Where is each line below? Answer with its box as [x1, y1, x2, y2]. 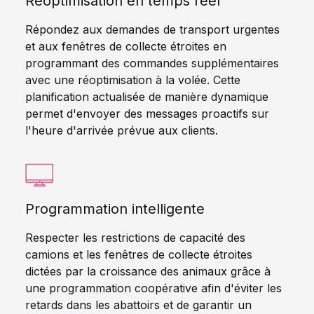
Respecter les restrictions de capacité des [25, 231, 245, 245]
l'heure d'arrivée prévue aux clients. [25, 123, 218, 137]
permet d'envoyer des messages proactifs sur [25, 107, 269, 121]
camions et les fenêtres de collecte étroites [25, 247, 252, 261]
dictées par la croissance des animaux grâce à [25, 264, 271, 278]
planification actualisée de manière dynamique [25, 90, 268, 104]
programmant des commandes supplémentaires [25, 56, 279, 70]
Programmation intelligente [25, 200, 205, 217]
